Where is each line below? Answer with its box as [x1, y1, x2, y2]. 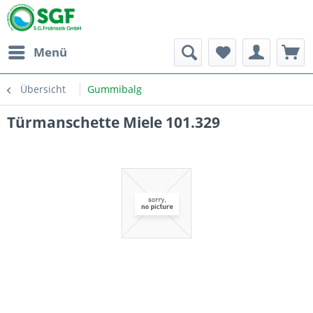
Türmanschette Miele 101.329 [7, 112, 220, 132]
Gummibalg [87, 82, 142, 96]
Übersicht [20, 82, 66, 96]
